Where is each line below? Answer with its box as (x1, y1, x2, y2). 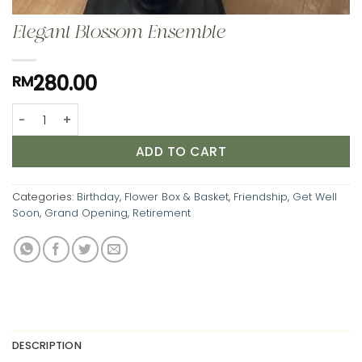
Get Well (293, 190, 337, 204)
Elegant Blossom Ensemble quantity (11, 103, 227, 120)
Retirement (133, 206, 191, 221)
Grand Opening (44, 206, 128, 221)
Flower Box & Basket (124, 190, 229, 204)
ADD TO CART (135, 143, 227, 161)
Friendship (234, 190, 288, 204)
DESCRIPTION (12, 338, 82, 352)
